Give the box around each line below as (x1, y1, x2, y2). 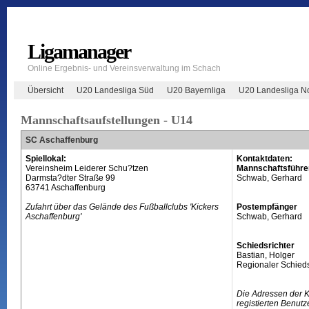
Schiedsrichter (236, 241, 295, 250)
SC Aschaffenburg (25, 135, 98, 145)
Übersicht (27, 85, 63, 95)
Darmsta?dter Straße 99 (25, 173, 115, 183)
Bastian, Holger (236, 250, 295, 260)
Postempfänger (236, 202, 297, 212)
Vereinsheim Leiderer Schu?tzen (25, 163, 148, 173)
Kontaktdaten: (236, 154, 292, 163)
